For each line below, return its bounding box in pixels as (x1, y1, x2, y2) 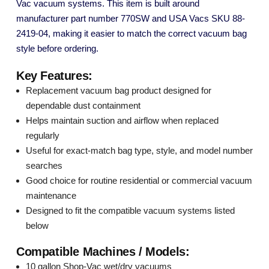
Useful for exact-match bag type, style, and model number (26, 145, 253, 156)
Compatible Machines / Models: (16, 245, 190, 259)
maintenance (26, 190, 76, 201)
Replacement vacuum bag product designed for (26, 85, 211, 96)
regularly (26, 130, 59, 141)
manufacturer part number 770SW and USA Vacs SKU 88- (16, 13, 245, 23)
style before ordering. (16, 43, 98, 53)
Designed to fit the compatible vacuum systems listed (26, 205, 235, 216)
